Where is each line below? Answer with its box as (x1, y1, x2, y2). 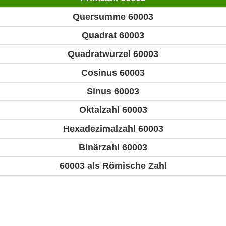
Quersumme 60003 (73, 12, 153, 22)
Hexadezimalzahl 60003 (63, 124, 163, 134)
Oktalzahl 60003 (79, 105, 147, 116)
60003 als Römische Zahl (59, 161, 167, 172)
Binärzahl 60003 (79, 142, 147, 153)
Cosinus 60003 (81, 68, 145, 78)
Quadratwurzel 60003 (68, 49, 158, 60)
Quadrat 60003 (82, 30, 144, 41)
